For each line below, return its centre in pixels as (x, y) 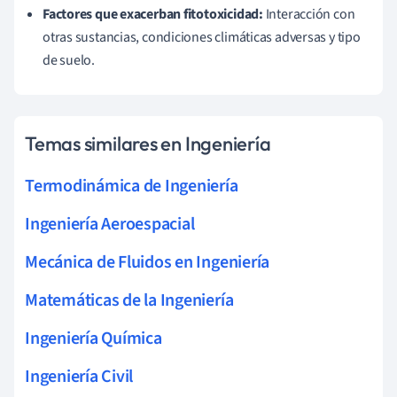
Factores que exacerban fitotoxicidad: (153, 14)
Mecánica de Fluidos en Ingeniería (148, 262)
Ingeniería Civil (79, 376)
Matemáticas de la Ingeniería (129, 300)
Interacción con (309, 14)
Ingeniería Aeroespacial (110, 224)
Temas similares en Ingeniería (148, 143)
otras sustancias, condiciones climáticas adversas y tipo (202, 37)
